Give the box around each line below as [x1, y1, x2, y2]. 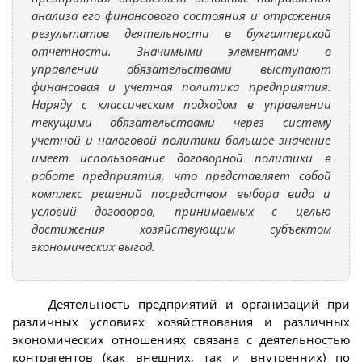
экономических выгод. [31, 238, 155, 255]
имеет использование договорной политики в [31, 149, 331, 166]
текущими [31, 113, 111, 130]
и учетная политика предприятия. [99, 78, 331, 95]
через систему [215, 113, 331, 130]
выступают [231, 60, 331, 77]
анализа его [31, 6, 105, 23]
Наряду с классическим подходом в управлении [31, 95, 331, 112]
